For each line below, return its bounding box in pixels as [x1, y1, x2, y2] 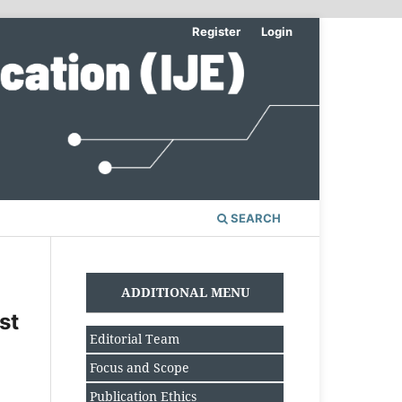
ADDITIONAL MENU [120, 284, 249, 301]
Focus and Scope [90, 359, 189, 377]
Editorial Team [86, 330, 179, 348]
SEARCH [228, 211, 281, 226]
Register [192, 23, 241, 39]
